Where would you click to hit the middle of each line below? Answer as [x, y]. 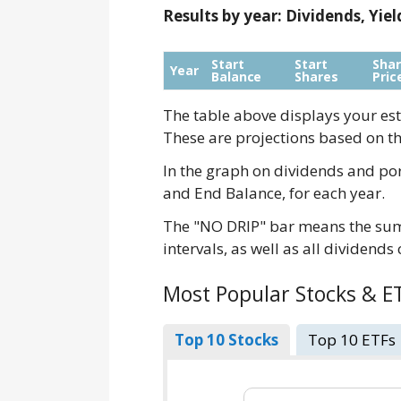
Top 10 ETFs [352, 340]
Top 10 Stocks [226, 340]
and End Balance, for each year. [274, 193]
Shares [316, 77]
